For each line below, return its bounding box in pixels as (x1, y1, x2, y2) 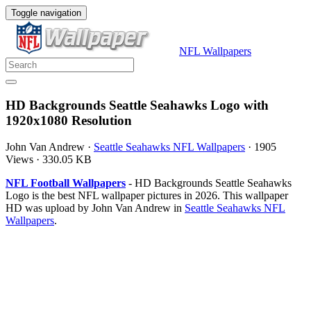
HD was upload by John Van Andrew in (6, 202, 185, 215)
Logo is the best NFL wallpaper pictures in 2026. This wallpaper (6, 190, 288, 202)
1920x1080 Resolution (6, 112, 132, 128)
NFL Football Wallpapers (6, 177, 126, 190)
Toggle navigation (11, 8, 81, 18)
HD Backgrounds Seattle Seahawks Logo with (6, 97, 269, 112)
